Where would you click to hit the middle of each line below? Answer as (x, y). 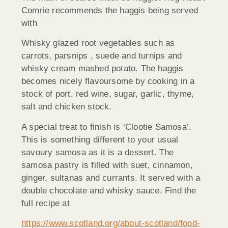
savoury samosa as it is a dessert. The (98, 152)
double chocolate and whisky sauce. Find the (109, 190)
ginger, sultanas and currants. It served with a (111, 178)
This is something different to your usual (100, 139)
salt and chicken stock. (67, 107)
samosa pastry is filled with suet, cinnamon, (107, 165)
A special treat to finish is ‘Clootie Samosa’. (107, 127)
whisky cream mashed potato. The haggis (103, 69)
